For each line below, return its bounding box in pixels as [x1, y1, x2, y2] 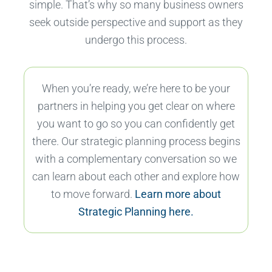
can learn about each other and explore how [32, 170, 240, 183]
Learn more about [135, 188, 221, 201]
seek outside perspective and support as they [29, 16, 243, 29]
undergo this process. [85, 33, 187, 47]
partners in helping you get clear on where [37, 100, 235, 113]
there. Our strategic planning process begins [32, 135, 240, 148]
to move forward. [51, 188, 135, 201]
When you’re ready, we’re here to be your [42, 82, 230, 95]
